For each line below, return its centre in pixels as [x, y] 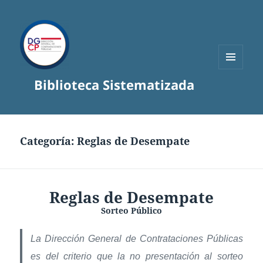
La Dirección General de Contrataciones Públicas [137, 239]
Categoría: [49, 141]
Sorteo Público [131, 211]
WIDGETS [235, 93]
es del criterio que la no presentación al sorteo [137, 257]
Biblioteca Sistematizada [114, 85]
